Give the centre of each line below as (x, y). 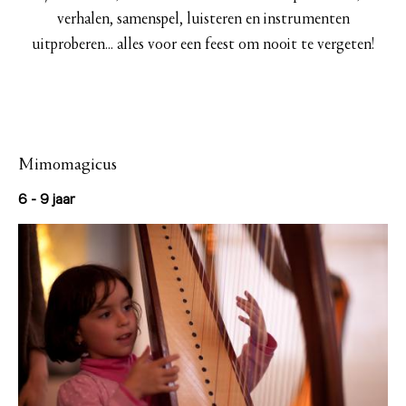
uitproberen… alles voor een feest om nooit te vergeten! (203, 45)
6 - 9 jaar (47, 198)
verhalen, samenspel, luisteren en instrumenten (203, 19)
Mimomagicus (68, 164)
